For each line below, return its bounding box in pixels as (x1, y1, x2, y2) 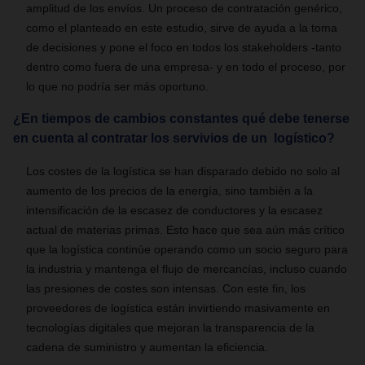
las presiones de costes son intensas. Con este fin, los (26, 282, 306, 295)
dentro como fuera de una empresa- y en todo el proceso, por (26, 60, 345, 73)
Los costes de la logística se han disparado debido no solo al (26, 165, 340, 178)
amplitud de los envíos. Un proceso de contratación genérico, (26, 2, 342, 15)
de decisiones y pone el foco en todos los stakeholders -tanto (26, 41, 341, 54)
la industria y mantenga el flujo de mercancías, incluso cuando (26, 262, 347, 275)
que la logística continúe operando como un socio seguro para (26, 243, 348, 256)
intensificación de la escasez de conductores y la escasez (26, 204, 323, 217)
